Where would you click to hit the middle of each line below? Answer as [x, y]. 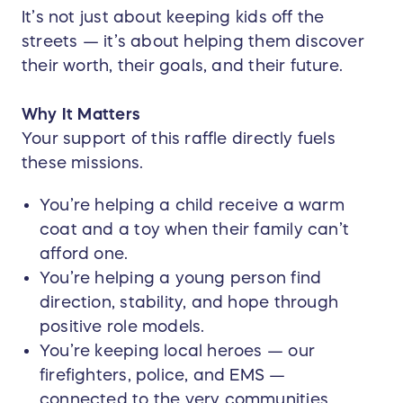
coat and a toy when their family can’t [194, 230]
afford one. [84, 254]
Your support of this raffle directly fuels [179, 139]
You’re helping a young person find [181, 278]
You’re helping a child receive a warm [192, 206]
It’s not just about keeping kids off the [173, 18]
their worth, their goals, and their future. [183, 66]
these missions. [83, 163]
